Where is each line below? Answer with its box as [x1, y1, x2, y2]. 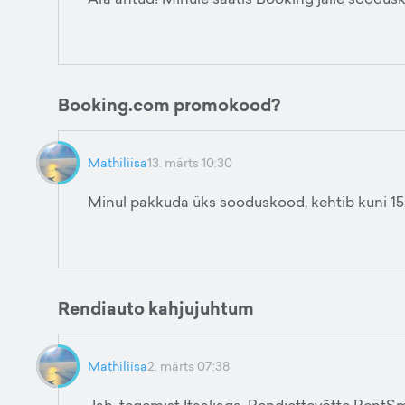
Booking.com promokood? [58, 92, 280, 118]
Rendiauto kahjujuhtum [58, 296, 254, 321]
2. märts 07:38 [147, 357, 230, 374]
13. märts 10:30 [147, 154, 232, 171]
